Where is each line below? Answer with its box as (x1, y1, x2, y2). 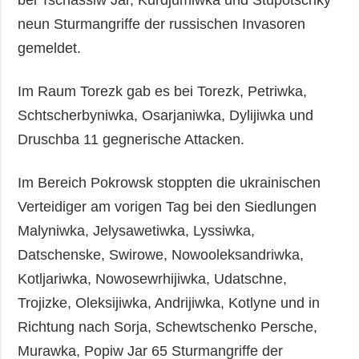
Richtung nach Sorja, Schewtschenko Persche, (18, 318, 318, 335)
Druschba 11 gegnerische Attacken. (18, 131, 245, 147)
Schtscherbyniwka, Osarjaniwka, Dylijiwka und (18, 107, 314, 123)
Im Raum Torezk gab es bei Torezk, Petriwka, (18, 83, 308, 99)
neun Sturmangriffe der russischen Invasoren (18, 15, 306, 32)
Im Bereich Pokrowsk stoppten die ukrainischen (18, 174, 321, 191)
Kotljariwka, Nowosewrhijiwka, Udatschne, (18, 270, 288, 287)
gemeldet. (18, 39, 82, 56)
